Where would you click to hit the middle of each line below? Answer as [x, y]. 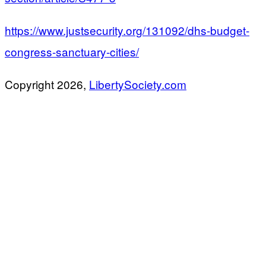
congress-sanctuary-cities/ [72, 51]
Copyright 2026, [47, 84]
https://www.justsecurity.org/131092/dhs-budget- [127, 30]
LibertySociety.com [138, 84]
